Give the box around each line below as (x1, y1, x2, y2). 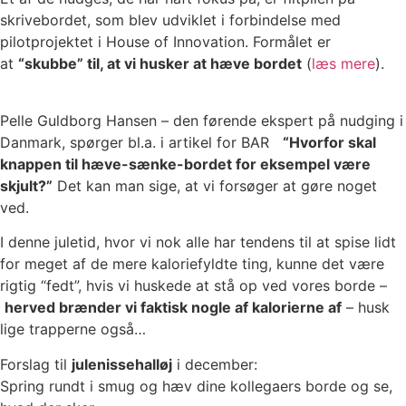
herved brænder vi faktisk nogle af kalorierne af (5, 298, 342, 317)
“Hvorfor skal (283, 132, 376, 151)
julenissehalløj (72, 354, 172, 373)
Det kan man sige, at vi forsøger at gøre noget (53, 176, 377, 195)
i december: (172, 354, 257, 373)
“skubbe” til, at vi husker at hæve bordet (18, 54, 302, 73)
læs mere (312, 54, 375, 73)
